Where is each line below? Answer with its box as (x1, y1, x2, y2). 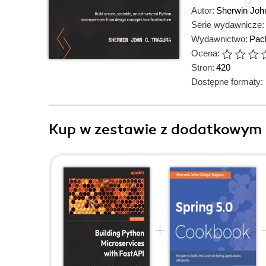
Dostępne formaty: (191, 77, 263, 87)
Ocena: (191, 48, 220, 58)
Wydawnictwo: (191, 34, 248, 44)
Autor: (191, 5, 214, 15)
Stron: (191, 62, 214, 72)
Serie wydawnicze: (191, 20, 264, 30)
